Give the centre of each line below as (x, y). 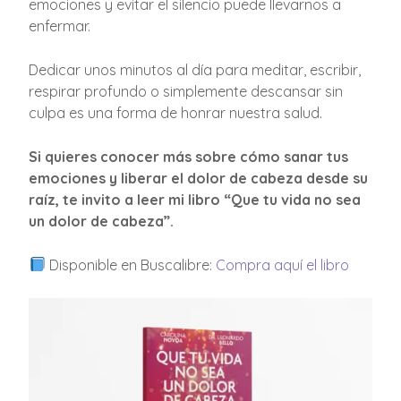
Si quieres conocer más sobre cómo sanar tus (189, 156)
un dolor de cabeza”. (102, 221)
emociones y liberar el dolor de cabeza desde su (199, 178)
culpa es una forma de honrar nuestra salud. (176, 112)
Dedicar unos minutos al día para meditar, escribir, (195, 69)
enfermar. (60, 26)
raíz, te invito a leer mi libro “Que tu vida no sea (195, 199)
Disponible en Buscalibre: (130, 264)
